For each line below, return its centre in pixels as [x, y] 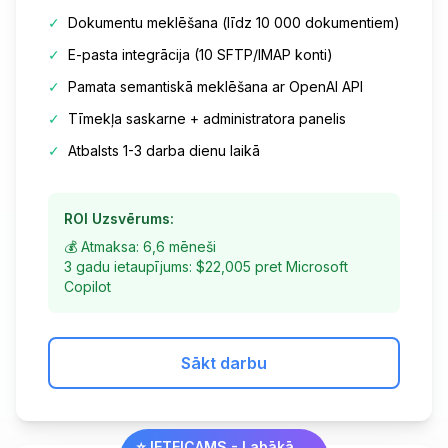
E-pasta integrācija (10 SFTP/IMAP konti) [200, 55]
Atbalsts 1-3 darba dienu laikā [164, 151]
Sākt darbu [224, 363]
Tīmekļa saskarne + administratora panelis [207, 119]
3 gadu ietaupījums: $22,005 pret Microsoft [206, 267]
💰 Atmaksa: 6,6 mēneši [140, 247]
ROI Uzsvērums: [119, 219]
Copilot [87, 287]
